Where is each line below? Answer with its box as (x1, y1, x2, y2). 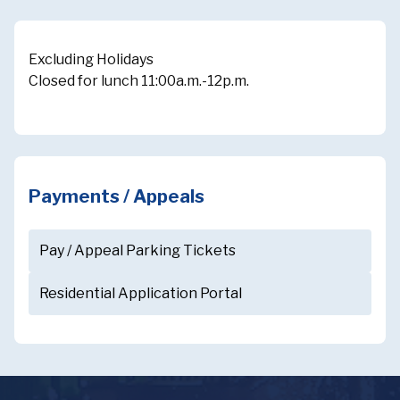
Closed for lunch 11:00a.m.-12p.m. (29, 72, 249, 90)
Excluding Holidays (29, 51, 154, 69)
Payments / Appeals (29, 186, 204, 208)
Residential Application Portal (39, 285, 242, 303)
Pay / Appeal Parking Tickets (39, 242, 236, 260)
